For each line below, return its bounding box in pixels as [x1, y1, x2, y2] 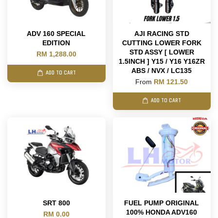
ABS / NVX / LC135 [131, 66, 192, 74]
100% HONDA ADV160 [126, 208, 198, 216]
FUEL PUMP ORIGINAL [124, 199, 200, 207]
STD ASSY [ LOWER [129, 48, 194, 56]
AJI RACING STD [134, 29, 189, 37]
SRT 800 [42, 199, 70, 207]
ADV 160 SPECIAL [27, 29, 86, 37]
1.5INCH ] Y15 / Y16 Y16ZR [118, 57, 205, 65]
